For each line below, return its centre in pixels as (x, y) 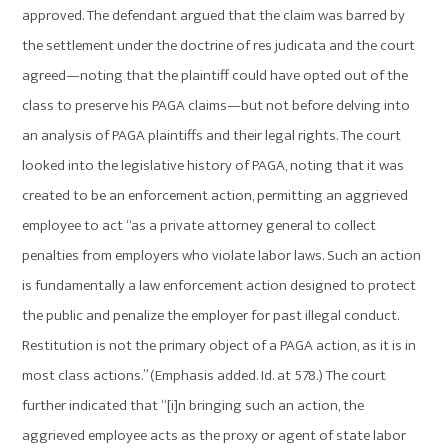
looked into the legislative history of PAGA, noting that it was (213, 166)
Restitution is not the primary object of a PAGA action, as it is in (219, 346)
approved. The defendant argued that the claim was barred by (214, 16)
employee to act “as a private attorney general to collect (199, 226)
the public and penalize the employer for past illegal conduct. (211, 316)
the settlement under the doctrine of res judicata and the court (219, 46)
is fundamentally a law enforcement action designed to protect (219, 286)
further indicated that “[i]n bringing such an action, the (193, 406)
